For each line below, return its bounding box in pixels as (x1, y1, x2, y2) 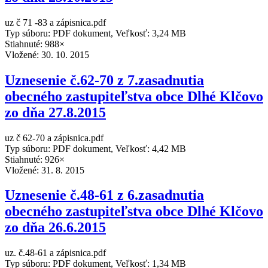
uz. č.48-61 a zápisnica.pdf (5, 248, 106, 258)
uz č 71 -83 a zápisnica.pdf (5, 17, 106, 28)
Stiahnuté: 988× (5, 38, 65, 49)
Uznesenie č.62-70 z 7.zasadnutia (5, 72, 204, 88)
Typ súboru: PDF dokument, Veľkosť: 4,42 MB (5, 143, 186, 154)
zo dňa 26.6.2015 (5, 220, 106, 236)
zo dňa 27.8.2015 (5, 104, 106, 120)
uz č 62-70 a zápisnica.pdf (5, 132, 103, 143)
